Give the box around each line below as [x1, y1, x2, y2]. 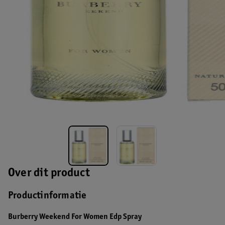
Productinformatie [8, 191, 87, 201]
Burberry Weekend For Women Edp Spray [8, 213, 142, 221]
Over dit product [8, 168, 90, 180]
